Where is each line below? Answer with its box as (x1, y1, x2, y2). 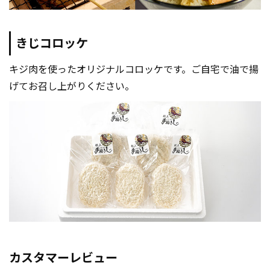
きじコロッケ (16, 36, 88, 51)
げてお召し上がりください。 (9, 80, 134, 92)
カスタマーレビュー (9, 250, 118, 265)
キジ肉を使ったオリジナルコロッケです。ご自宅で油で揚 (9, 63, 259, 75)
